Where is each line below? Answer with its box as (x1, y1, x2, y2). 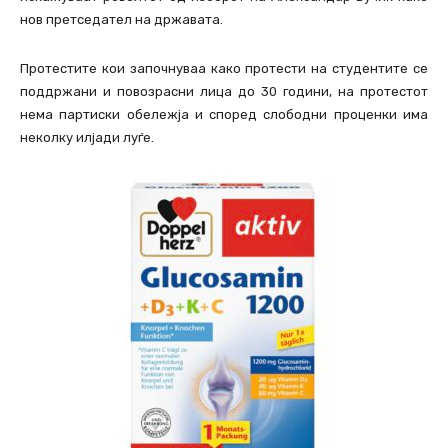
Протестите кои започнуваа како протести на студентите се (20, 61, 428, 77)
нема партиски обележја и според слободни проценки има (20, 107, 428, 123)
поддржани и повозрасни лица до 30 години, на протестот (20, 84, 428, 100)
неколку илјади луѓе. (20, 130, 154, 146)
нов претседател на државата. (20, 12, 223, 28)
